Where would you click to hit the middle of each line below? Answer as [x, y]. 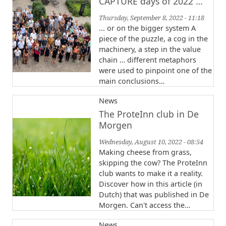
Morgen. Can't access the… [145, 205]
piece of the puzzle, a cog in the [153, 39]
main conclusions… [132, 81]
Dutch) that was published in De [154, 195]
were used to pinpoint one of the [155, 71]
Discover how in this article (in [151, 184]
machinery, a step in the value [150, 49]
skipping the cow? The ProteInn [153, 163]
